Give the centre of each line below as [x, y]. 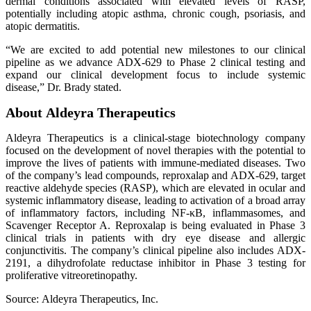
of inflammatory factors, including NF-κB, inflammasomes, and [155, 213]
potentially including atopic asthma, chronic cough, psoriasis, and [155, 14]
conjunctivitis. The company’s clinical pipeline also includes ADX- [155, 250]
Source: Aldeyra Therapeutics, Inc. [82, 299]
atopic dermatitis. [43, 26]
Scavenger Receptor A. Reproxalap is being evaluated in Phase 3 [155, 225]
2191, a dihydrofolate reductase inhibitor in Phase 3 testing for [155, 263]
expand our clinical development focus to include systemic [155, 75]
